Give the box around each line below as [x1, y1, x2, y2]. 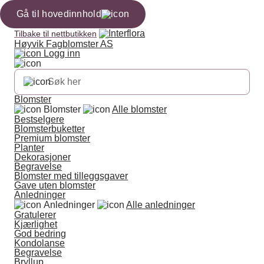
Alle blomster [112, 104, 167, 114]
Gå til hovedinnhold [16, 9, 102, 19]
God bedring [14, 229, 66, 239]
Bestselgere [14, 114, 64, 124]
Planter [14, 143, 44, 153]
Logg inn [41, 48, 80, 58]
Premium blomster [14, 133, 90, 143]
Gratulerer [14, 210, 56, 220]
